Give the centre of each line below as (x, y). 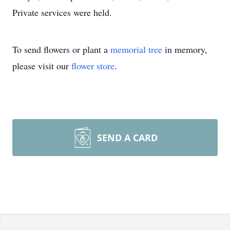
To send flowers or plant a (61, 49)
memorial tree (136, 49)
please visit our (42, 66)
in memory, (185, 49)
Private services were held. (62, 12)
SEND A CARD (127, 138)
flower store (93, 66)
